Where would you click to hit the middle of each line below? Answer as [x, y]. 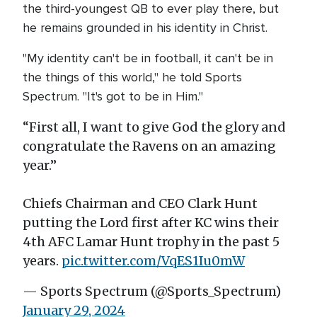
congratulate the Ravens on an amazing [149, 146]
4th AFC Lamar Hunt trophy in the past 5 [151, 242]
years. [42, 261]
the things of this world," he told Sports [132, 77]
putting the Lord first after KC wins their [151, 223]
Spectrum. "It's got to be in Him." [113, 96]
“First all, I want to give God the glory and [154, 127]
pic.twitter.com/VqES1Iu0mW [153, 261]
